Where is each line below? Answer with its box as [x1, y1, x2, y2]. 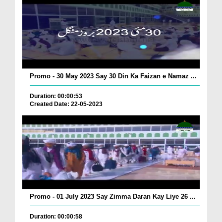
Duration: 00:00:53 [30, 93, 82, 100]
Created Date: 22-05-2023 [30, 101, 103, 108]
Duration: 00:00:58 [30, 213, 82, 220]
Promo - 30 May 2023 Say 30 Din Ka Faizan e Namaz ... [30, 72, 197, 80]
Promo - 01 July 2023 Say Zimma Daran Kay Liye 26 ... [30, 192, 196, 200]
